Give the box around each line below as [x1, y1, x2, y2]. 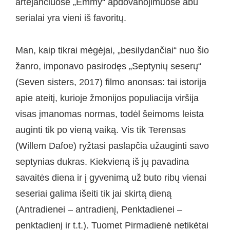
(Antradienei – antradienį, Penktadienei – [15, 204, 182, 215]
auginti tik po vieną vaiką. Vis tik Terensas [15, 124, 186, 135]
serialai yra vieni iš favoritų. [15, 13, 126, 24]
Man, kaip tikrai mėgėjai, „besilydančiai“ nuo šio [15, 45, 209, 55]
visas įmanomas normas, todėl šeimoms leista [15, 108, 204, 119]
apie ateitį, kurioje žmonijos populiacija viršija [15, 92, 199, 103]
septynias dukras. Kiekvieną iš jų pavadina [15, 156, 189, 167]
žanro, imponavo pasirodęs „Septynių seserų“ [15, 61, 201, 71]
